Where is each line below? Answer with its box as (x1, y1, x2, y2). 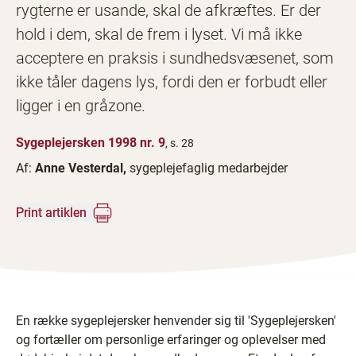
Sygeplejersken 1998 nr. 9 (16, 135, 165, 150)
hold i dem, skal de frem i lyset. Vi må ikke (16, 25, 302, 44)
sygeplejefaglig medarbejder (130, 161, 288, 176)
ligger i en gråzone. (16, 96, 145, 115)
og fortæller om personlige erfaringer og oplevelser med (16, 332, 326, 347)
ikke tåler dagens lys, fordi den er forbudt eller (16, 72, 327, 91)
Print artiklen (16, 205, 87, 220)
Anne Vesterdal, (35, 161, 130, 176)
